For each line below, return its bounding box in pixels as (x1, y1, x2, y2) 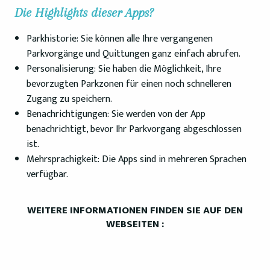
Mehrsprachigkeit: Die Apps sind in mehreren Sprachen (27, 151, 246, 168)
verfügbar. (27, 166, 68, 183)
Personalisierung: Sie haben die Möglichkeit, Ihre (27, 61, 221, 77)
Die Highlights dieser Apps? (14, 5, 153, 20)
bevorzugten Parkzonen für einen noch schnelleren (27, 76, 231, 92)
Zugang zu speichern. (27, 91, 112, 107)
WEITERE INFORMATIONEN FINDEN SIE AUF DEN (27, 202, 243, 219)
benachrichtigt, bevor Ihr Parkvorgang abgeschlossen (27, 121, 242, 137)
